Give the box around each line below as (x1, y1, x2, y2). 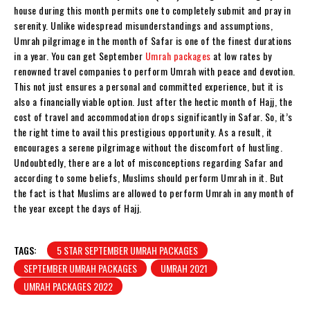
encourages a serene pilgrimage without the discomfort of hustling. (14, 139, 282, 154)
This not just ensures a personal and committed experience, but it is (14, 78, 283, 93)
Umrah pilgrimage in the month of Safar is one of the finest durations (14, 33, 292, 48)
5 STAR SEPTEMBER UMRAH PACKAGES (57, 242, 198, 257)
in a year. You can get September (14, 48, 145, 63)
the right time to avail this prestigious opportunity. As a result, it (14, 124, 273, 139)
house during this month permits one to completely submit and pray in (14, 2, 291, 17)
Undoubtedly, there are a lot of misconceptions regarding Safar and (14, 154, 283, 170)
